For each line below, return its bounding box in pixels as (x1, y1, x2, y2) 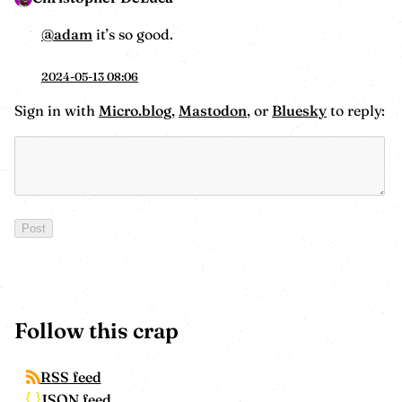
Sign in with (14, 100, 99, 119)
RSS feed (39, 367, 101, 386)
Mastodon (179, 100, 247, 119)
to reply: (327, 100, 385, 119)
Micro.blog (99, 100, 171, 119)
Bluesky (272, 100, 327, 119)
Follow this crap (14, 317, 179, 344)
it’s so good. (92, 25, 173, 44)
